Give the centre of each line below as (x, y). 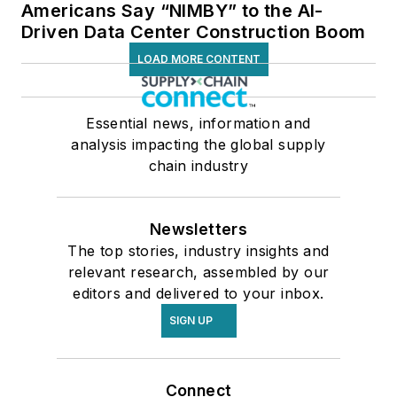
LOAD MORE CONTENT (198, 59)
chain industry (198, 166)
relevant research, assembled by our (198, 272)
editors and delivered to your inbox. (198, 293)
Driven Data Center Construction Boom (194, 32)
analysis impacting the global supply (198, 144)
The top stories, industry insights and (198, 251)
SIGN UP (191, 320)
